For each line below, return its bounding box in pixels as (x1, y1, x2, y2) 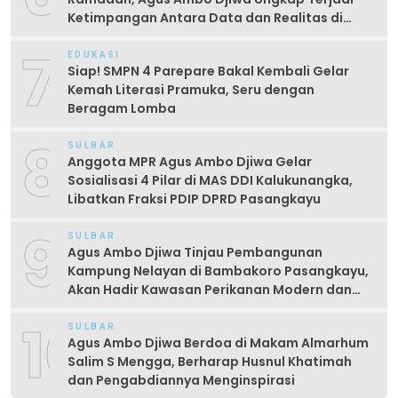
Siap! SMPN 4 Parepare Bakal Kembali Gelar (68, 62, 349, 81)
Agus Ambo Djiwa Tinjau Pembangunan (68, 243, 322, 262)
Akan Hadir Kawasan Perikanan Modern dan (68, 281, 352, 299)
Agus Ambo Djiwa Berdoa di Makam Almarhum (68, 334, 369, 353)
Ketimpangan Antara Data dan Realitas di (68, 9, 343, 28)
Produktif (68, 299, 129, 318)
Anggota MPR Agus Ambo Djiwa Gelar (68, 153, 312, 171)
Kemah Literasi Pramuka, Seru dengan (68, 81, 314, 99)
